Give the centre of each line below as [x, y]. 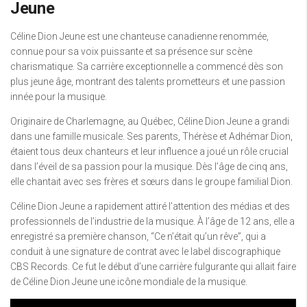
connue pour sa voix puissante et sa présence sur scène [131, 52]
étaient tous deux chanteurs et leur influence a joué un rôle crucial [149, 152]
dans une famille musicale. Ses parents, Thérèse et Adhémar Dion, [151, 137]
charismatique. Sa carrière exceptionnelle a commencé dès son [147, 67]
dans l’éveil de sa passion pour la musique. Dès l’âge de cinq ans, [149, 167]
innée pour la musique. [59, 97]
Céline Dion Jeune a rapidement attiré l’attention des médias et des [150, 207]
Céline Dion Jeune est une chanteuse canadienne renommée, [139, 37]
